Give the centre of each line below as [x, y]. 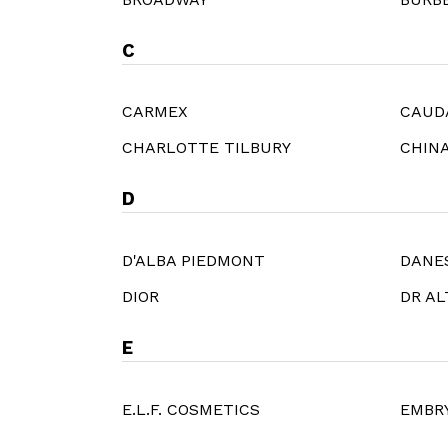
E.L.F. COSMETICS [191, 410]
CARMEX [155, 112]
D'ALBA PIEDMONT [193, 261]
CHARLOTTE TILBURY [206, 148]
